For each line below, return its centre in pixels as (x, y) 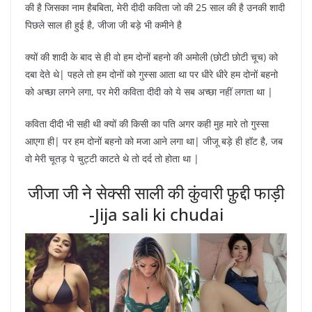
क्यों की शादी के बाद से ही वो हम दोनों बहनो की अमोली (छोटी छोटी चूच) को (151, 57)
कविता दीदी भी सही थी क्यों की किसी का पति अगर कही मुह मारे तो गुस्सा (147, 124)
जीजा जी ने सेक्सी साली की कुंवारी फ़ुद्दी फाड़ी (156, 193)
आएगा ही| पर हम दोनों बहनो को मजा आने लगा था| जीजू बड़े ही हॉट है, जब (154, 141)
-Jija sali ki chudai (156, 214)
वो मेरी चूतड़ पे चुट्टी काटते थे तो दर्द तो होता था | (112, 158)
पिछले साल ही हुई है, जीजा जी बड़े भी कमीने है (103, 25)
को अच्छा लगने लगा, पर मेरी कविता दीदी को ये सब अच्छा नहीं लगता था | (149, 92)
